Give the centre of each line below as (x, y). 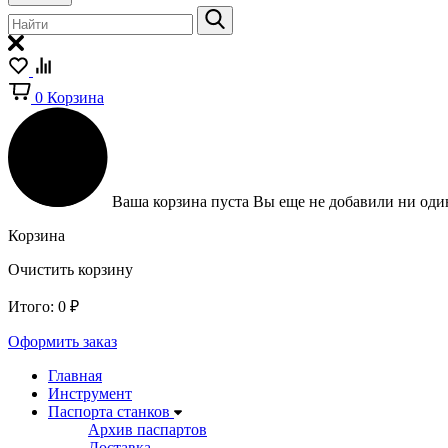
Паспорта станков (109, 411)
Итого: (31, 306)
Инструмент (90, 393)
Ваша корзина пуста (182, 201)
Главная (75, 375)
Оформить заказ (62, 341)
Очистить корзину (70, 269)
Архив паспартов (147, 429)
